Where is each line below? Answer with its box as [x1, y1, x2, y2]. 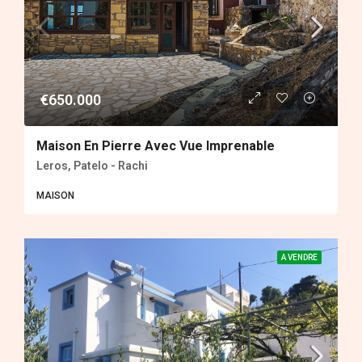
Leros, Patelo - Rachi [36, 159, 148, 173]
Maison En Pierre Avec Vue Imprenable [36, 138, 275, 154]
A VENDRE [281, 253, 318, 263]
